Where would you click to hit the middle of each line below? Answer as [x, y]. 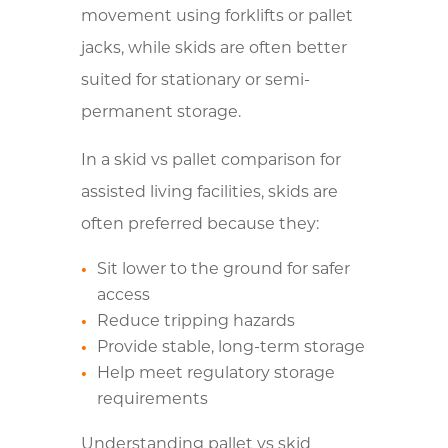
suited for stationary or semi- [195, 80]
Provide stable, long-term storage [230, 347]
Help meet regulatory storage [215, 373]
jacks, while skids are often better [213, 48]
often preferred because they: [199, 224]
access [123, 295]
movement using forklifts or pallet [216, 16]
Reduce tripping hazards [195, 321]
